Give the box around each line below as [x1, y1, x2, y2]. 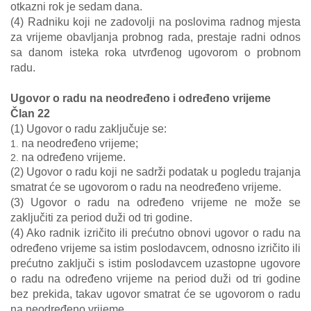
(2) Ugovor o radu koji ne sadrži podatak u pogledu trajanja [10, 166, 301, 178]
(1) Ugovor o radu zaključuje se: [10, 123, 167, 135]
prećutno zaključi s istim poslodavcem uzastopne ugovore [10, 258, 301, 269]
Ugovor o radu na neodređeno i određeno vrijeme [10, 92, 271, 104]
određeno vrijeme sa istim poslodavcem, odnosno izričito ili [10, 242, 301, 254]
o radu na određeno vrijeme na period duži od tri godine [10, 273, 301, 285]
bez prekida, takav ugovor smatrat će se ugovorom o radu [10, 288, 301, 300]
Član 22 [10, 108, 50, 119]
